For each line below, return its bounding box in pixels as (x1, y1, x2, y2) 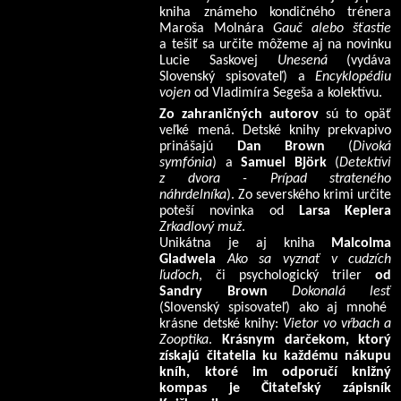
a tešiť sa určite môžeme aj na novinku (159, 37, 392, 52)
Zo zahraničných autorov (159, 107, 320, 123)
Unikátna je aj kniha (159, 236, 332, 252)
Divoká (353, 140, 392, 155)
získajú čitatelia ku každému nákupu (159, 349, 392, 364)
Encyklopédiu (315, 69, 392, 84)
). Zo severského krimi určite (226, 188, 392, 203)
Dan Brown (236, 140, 326, 155)
